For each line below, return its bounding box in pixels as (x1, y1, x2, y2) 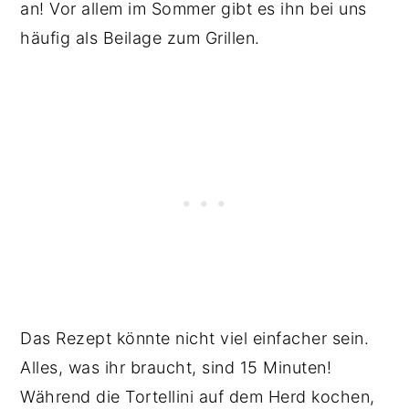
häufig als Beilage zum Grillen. (20, 27, 266, 47)
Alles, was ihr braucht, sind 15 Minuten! (20, 357, 332, 377)
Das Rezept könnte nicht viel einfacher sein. (20, 328, 370, 348)
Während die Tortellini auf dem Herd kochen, (20, 386, 375, 406)
